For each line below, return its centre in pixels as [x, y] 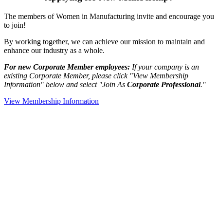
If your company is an [165, 67]
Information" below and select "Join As [65, 84]
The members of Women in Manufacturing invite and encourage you [109, 16]
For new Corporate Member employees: [67, 67]
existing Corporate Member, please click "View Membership [96, 75]
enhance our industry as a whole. [54, 50]
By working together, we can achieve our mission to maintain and [104, 41]
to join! [15, 25]
